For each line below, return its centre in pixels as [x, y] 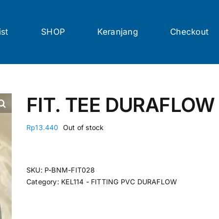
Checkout [190, 32]
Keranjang [118, 32]
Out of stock [83, 127]
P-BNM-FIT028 [70, 170]
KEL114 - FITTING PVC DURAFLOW [119, 181]
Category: [44, 181]
